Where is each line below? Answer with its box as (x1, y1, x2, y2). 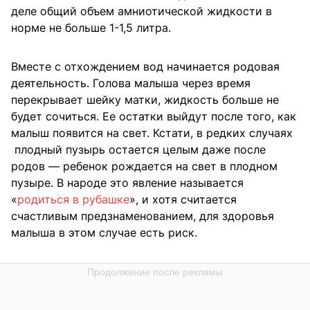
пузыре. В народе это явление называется (11, 176, 244, 190)
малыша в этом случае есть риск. (11, 226, 197, 240)
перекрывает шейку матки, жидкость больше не (11, 93, 279, 107)
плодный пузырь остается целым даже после (11, 143, 266, 157)
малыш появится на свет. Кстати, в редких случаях (11, 126, 293, 140)
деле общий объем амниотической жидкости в (11, 4, 272, 19)
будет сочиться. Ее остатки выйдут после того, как (11, 109, 296, 124)
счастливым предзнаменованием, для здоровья (11, 209, 274, 224)
